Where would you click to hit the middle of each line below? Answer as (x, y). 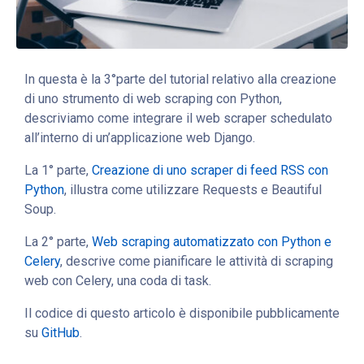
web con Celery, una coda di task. (118, 280)
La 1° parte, (58, 170)
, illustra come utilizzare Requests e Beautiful (193, 189)
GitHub (61, 332)
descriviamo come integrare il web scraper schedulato (178, 118)
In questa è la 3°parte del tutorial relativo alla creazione (180, 79)
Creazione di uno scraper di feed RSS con (210, 170)
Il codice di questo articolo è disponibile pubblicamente (182, 313)
